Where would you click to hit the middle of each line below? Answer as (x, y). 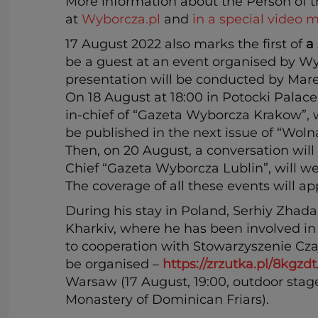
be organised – (114, 264)
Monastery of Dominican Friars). (167, 299)
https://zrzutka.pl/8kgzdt (240, 264)
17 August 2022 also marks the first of (186, 44)
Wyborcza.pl (121, 19)
